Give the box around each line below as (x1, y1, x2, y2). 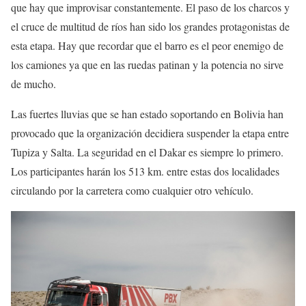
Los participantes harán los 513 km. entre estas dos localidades (11, 164, 279, 179)
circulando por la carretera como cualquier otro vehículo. (11, 183, 253, 198)
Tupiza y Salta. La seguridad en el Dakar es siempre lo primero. (11, 145, 283, 160)
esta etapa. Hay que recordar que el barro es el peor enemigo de (11, 38, 283, 53)
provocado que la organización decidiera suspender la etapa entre (11, 126, 289, 141)
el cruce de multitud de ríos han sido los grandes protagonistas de (11, 19, 290, 34)
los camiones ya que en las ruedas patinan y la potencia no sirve (11, 57, 283, 72)
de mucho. (11, 76, 56, 92)
